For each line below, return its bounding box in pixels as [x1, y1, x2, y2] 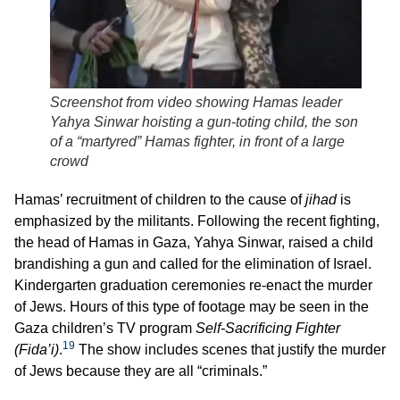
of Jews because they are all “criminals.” [14, 363, 267, 379]
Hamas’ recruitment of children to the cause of [14, 192, 305, 208]
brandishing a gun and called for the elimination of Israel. [14, 256, 371, 272]
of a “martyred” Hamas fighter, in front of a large [50, 134, 345, 150]
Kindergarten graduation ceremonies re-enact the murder [14, 278, 372, 294]
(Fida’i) [14, 342, 59, 358]
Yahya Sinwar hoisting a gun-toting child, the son [50, 114, 358, 130]
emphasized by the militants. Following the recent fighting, [14, 213, 379, 229]
